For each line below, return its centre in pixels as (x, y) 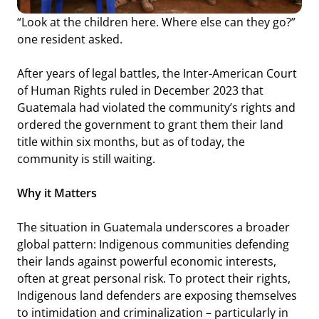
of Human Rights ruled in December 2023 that (140, 90)
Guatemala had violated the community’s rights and (156, 107)
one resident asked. (69, 39)
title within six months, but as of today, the (131, 141)
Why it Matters (57, 193)
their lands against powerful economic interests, (146, 261)
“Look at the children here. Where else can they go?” (156, 22)
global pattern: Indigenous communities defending (153, 244)
